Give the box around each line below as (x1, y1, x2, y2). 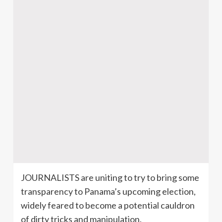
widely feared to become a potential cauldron (21, 199, 195, 211)
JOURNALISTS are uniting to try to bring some (21, 171, 199, 183)
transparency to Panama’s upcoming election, (21, 185, 196, 197)
